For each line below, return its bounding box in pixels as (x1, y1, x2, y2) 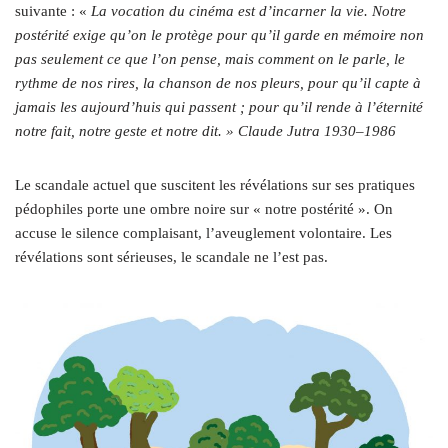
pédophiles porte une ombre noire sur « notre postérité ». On (15, 200, 393, 217)
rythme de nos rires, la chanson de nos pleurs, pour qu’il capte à (15, 74, 421, 91)
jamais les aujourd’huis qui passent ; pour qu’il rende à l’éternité (15, 98, 423, 115)
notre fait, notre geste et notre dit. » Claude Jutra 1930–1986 (15, 122, 396, 139)
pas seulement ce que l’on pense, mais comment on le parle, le (15, 50, 405, 67)
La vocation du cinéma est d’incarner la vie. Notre (91, 2, 406, 19)
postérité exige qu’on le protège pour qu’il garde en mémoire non (15, 26, 424, 43)
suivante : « (15, 2, 91, 19)
